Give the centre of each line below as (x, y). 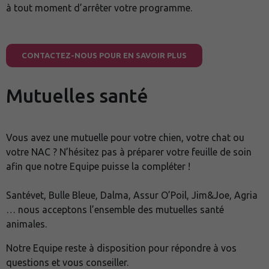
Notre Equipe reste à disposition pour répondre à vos (121, 248)
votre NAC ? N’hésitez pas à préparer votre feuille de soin (129, 152)
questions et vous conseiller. (67, 262)
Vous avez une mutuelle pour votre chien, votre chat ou (125, 138)
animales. (26, 224)
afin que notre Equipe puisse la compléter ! (98, 166)
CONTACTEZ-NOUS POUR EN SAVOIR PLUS (104, 55)
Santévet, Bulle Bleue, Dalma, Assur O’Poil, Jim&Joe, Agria (132, 195)
